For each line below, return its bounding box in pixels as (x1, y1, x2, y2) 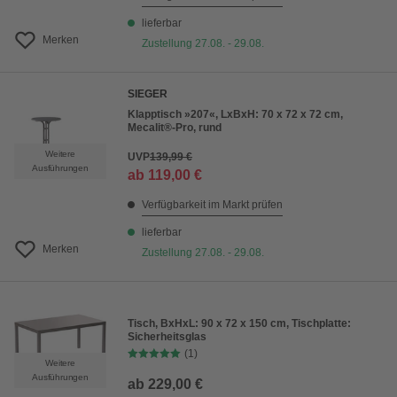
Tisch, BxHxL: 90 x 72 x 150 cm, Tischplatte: (128, 317, 351, 331)
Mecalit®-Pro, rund (128, 121, 222, 135)
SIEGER (128, 88, 167, 101)
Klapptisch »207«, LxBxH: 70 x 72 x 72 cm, (128, 108, 343, 121)
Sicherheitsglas (128, 331, 206, 344)
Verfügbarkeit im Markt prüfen (142, 198, 283, 212)
